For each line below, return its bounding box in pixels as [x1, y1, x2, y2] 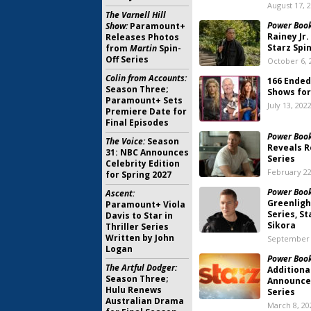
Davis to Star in [106, 210, 173, 221]
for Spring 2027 [106, 169, 171, 180]
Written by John [106, 232, 174, 244]
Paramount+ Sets [106, 94, 183, 106]
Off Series [106, 53, 149, 65]
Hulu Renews [106, 284, 162, 296]
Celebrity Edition [106, 158, 180, 169]
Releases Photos [106, 31, 179, 43]
